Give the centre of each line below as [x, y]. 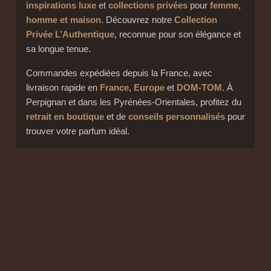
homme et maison [63, 20]
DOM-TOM [199, 87]
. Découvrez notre [137, 20]
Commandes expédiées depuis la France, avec [119, 73]
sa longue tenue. [58, 49]
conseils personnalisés [176, 116]
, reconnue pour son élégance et [177, 34]
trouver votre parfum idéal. [77, 131]
